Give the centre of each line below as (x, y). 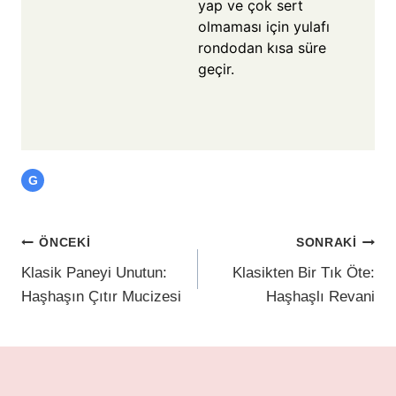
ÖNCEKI (65, 242)
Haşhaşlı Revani (320, 297)
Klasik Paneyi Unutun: (94, 273)
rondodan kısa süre (262, 48)
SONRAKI (326, 242)
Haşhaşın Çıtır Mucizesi (101, 297)
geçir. (216, 69)
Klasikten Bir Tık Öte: (304, 273)
